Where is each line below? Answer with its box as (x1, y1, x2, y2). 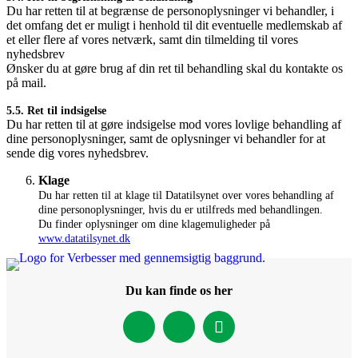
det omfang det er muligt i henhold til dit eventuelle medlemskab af (6, 18, 342, 32)
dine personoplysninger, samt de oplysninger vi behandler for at (6, 131, 325, 145)
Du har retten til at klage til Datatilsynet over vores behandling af (38, 189, 334, 201)
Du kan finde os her (125, 283, 233, 297)
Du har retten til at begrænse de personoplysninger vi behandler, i (6, 3, 334, 18)
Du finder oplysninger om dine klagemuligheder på (38, 217, 270, 230)
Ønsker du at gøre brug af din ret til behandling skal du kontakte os (6, 61, 343, 75)
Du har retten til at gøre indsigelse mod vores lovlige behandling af (6, 117, 341, 131)
